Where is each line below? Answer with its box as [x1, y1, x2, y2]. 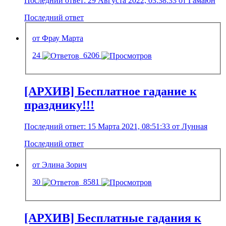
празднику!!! [24, 98, 94, 112]
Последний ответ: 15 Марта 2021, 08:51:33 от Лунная [24, 122, 207, 131]
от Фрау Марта [32, 34, 83, 43]
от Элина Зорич [32, 160, 87, 169]
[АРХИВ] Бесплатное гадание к [24, 85, 197, 98]
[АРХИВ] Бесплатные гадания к [24, 211, 201, 225]
